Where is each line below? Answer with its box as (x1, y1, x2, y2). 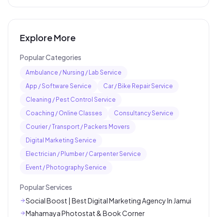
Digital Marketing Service (26, 137, 96, 144)
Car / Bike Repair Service (103, 82, 173, 90)
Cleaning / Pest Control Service (26, 96, 116, 104)
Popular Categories (20, 53, 81, 62)
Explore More (20, 32, 76, 44)
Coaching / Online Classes (26, 109, 102, 117)
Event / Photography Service (26, 164, 107, 171)
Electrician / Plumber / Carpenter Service (26, 150, 141, 158)
